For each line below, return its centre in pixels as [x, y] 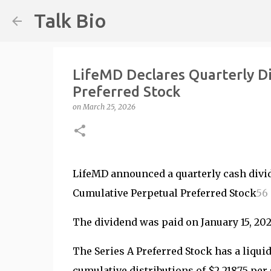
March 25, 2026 [109, 107]
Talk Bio [70, 21]
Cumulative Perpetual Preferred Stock [164, 193]
